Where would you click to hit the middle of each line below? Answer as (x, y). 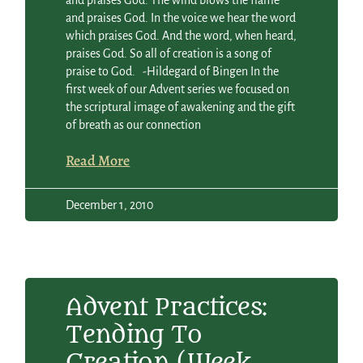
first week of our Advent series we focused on (178, 90)
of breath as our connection (134, 125)
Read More (98, 161)
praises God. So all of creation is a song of (169, 54)
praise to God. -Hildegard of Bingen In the (173, 72)
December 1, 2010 (110, 205)
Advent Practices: (167, 308)
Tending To (134, 335)
